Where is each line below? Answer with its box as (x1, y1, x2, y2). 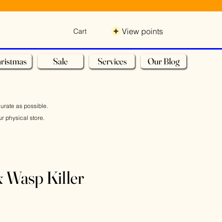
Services (97, 55, 127, 67)
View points (122, 26, 163, 36)
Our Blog (148, 55, 179, 67)
